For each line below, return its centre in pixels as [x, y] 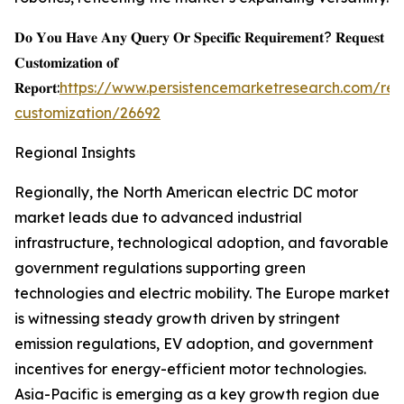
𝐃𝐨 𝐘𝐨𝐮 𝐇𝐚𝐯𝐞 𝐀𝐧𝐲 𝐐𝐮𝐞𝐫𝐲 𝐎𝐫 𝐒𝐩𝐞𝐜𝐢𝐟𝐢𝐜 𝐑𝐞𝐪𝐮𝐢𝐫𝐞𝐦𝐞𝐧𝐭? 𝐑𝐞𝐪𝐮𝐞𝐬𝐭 [199, 37]
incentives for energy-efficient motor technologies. [190, 369]
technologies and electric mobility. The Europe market [202, 294]
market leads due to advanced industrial [158, 218]
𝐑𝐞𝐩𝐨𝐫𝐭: [37, 88]
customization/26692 [87, 113]
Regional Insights [75, 153]
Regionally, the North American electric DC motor [186, 193]
